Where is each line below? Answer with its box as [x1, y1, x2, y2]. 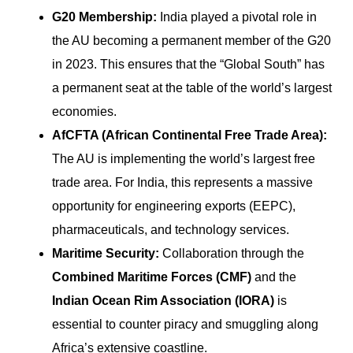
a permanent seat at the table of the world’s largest [52, 80, 332, 95]
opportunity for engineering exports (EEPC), [52, 199, 295, 213]
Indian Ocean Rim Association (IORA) [52, 293, 274, 307]
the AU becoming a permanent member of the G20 [52, 33, 331, 47]
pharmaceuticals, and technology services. [52, 222, 289, 236]
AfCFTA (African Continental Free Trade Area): [52, 128, 327, 142]
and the [251, 269, 296, 284]
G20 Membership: [52, 9, 157, 24]
